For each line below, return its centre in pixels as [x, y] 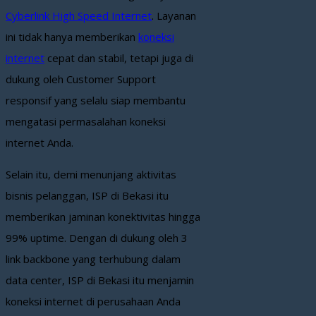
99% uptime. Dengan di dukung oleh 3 [97, 238]
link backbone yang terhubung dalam [93, 259]
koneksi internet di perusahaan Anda [93, 302]
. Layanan [174, 16]
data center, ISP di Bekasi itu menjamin [100, 280]
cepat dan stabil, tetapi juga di [119, 58]
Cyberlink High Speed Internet [79, 16]
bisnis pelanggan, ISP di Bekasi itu [87, 196]
